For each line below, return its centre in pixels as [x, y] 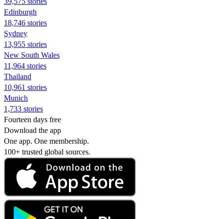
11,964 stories [25, 66]
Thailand [18, 76]
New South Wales [32, 55]
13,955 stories [25, 44]
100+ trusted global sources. [47, 152]
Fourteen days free [33, 119]
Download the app [33, 130]
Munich [16, 98]
